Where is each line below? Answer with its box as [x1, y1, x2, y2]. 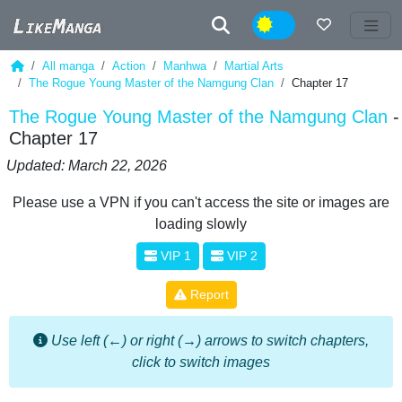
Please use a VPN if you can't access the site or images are [13, 195, 389, 210]
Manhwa [162, 59, 206, 73]
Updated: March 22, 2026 [6, 158, 167, 173]
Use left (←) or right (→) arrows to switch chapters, [51, 333, 369, 348]
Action [111, 59, 145, 73]
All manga [41, 59, 94, 73]
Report [186, 287, 229, 301]
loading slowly [155, 216, 247, 232]
